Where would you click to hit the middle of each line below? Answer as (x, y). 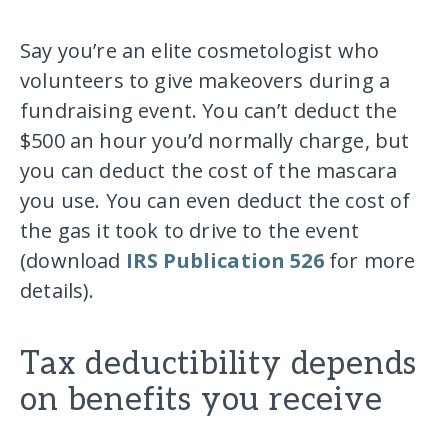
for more (369, 261)
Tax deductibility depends (219, 364)
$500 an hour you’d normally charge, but (215, 141)
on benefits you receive (201, 400)
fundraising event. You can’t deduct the (209, 111)
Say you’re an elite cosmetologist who (200, 51)
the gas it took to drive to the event (190, 231)
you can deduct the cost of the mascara (209, 171)
